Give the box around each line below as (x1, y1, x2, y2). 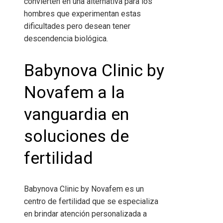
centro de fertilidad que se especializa (24, 196, 158, 206)
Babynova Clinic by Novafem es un (24, 184, 144, 194)
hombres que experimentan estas (24, 9, 141, 19)
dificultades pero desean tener (24, 21, 130, 31)
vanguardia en (24, 104, 129, 124)
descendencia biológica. (24, 34, 108, 44)
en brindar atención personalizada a (24, 209, 147, 219)
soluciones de (24, 125, 129, 146)
